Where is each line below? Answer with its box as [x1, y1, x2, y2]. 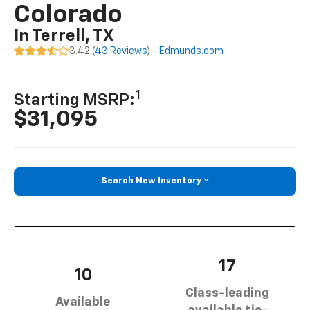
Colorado [14, 2, 123, 28]
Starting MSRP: [14, 91, 136, 109]
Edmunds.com [159, 46, 224, 56]
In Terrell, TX [14, 27, 114, 44]
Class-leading [185, 287, 269, 300]
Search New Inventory [101, 176, 201, 186]
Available [55, 295, 110, 309]
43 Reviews [95, 46, 147, 56]
